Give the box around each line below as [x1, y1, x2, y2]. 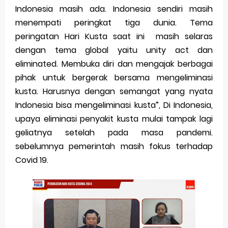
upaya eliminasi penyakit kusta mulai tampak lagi [15, 113, 213, 125]
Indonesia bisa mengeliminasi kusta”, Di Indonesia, [15, 99, 213, 111]
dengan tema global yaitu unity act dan [15, 44, 213, 56]
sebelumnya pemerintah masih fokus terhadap [15, 140, 213, 152]
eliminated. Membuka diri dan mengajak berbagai [15, 58, 213, 70]
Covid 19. [15, 154, 48, 166]
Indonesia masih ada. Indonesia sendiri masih [15, 3, 213, 15]
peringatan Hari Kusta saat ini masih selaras [15, 31, 213, 42]
